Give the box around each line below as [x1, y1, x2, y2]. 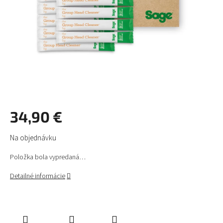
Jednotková [9, 129, 45, 138]
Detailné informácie [10, 171, 65, 182]
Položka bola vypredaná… [10, 152, 86, 163]
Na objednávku [10, 133, 56, 144]
